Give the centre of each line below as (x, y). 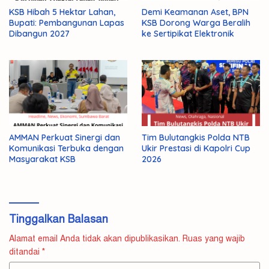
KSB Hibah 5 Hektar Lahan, (62, 12)
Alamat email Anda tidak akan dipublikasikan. (95, 239)
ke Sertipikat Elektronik (188, 33)
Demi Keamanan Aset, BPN (195, 12)
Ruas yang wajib (214, 239)
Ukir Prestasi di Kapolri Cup (196, 149)
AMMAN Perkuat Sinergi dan (65, 138)
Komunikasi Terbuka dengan (66, 149)
